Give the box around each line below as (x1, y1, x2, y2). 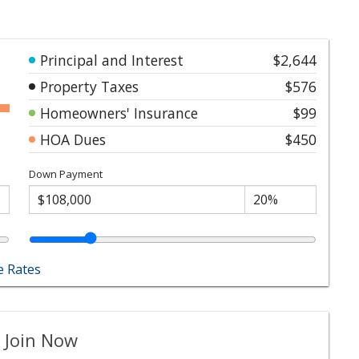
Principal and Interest (40, 50, 184, 70)
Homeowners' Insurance (40, 103, 198, 123)
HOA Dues (40, 129, 106, 149)
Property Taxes (40, 76, 139, 96)
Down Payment (29, 166, 103, 181)
